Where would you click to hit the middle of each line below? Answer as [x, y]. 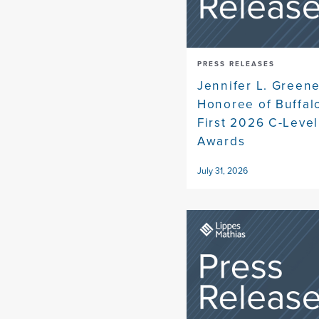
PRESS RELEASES [236, 64]
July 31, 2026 [223, 171]
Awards [221, 141]
